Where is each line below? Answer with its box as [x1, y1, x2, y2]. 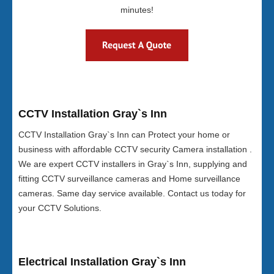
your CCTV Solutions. [18, 203, 102, 213]
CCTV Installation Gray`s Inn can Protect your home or [18, 130, 230, 139]
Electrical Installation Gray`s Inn [18, 256, 186, 268]
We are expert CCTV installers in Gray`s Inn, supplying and [18, 159, 247, 169]
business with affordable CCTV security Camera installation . [18, 144, 252, 154]
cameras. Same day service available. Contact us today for [18, 188, 246, 198]
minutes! [120, 5, 154, 15]
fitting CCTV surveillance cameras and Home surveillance [18, 174, 240, 183]
